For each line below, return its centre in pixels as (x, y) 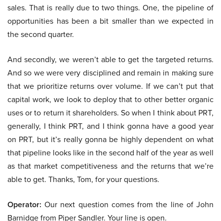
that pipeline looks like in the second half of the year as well (110, 153)
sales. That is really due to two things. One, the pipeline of (110, 8)
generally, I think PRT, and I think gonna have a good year (110, 126)
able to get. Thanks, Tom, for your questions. (83, 179)
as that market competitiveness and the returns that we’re (110, 166)
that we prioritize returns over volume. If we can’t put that (110, 86)
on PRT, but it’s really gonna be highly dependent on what (110, 139)
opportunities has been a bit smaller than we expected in (110, 21)
